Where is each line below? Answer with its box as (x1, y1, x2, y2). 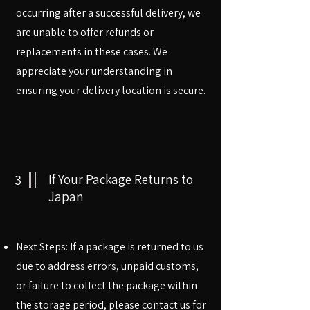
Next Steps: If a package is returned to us (16, 239, 203, 254)
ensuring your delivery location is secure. (16, 82, 206, 98)
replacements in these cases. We (16, 44, 167, 59)
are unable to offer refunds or (16, 24, 154, 39)
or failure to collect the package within (16, 277, 197, 293)
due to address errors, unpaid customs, (16, 258, 199, 273)
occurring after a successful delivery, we (16, 5, 201, 20)
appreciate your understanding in (16, 63, 172, 78)
